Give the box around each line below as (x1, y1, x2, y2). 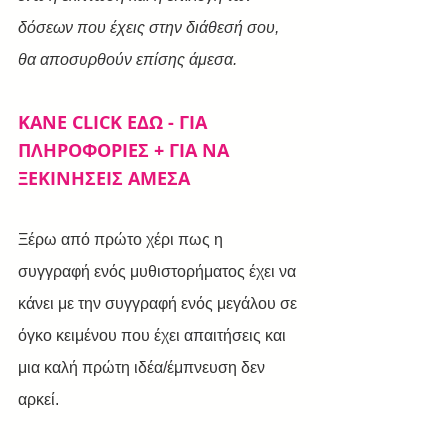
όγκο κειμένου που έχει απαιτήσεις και (18, 326, 290, 344)
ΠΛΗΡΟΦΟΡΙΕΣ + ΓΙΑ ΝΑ (18, 137, 234, 163)
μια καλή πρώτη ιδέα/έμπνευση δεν (18, 358, 269, 376)
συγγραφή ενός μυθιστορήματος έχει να (18, 262, 300, 280)
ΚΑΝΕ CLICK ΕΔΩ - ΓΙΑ (18, 109, 212, 135)
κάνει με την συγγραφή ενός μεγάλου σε (18, 294, 301, 312)
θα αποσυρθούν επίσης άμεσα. (18, 50, 237, 68)
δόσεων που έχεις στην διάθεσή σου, (18, 18, 283, 36)
